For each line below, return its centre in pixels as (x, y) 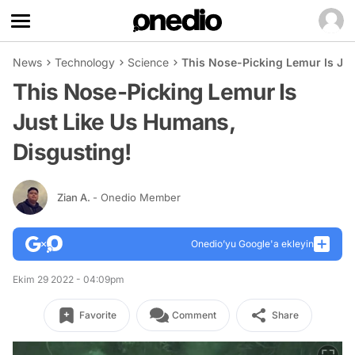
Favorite (97, 315)
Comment (194, 315)
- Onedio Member (137, 197)
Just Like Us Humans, (124, 122)
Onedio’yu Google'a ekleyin (252, 244)
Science (148, 62)
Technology (85, 62)
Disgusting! (72, 152)
